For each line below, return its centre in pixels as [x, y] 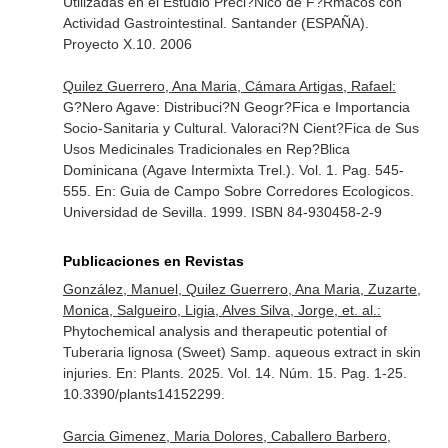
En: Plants [147, 373]
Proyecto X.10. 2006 [127, 44]
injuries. [89, 373]
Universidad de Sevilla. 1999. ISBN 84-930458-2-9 [222, 212]
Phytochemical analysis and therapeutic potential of [224, 331]
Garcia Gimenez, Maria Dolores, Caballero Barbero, [226, 436]
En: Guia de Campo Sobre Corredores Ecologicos [252, 191]
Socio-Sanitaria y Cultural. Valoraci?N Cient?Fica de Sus [240, 128]
